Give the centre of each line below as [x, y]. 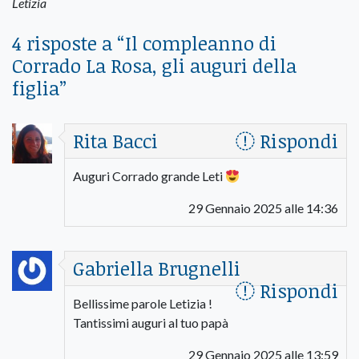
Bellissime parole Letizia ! [143, 304]
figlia [36, 88]
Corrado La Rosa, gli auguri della [154, 66]
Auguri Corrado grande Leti [149, 176]
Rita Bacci [115, 141]
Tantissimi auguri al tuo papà [151, 323]
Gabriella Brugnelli [157, 268]
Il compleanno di [201, 43]
